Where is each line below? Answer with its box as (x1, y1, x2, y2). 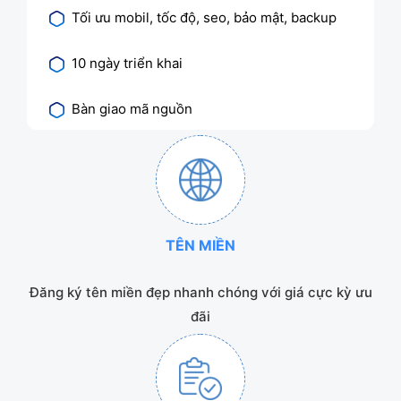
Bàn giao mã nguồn (72, 99, 192, 117)
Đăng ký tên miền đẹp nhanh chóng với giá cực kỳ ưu (29, 283, 372, 301)
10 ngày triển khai (72, 54, 183, 72)
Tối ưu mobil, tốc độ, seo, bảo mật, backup (72, 8, 337, 26)
